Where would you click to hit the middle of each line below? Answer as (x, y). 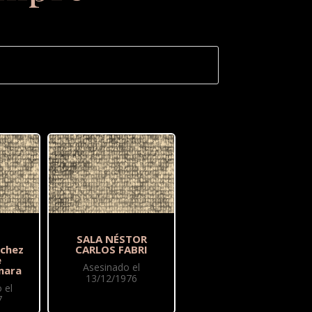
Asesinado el (112, 267)
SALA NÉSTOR (111, 239)
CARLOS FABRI (112, 250)
